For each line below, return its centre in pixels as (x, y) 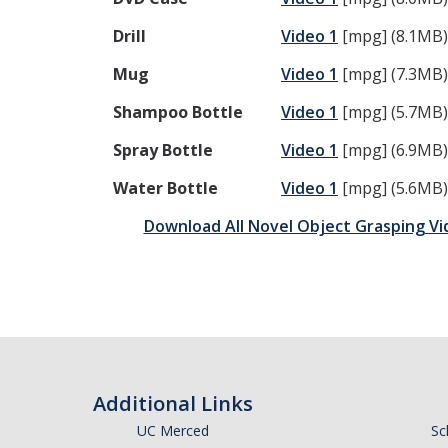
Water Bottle (165, 188)
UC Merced (172, 430)
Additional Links (172, 403)
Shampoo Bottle (196, 112)
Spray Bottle (163, 150)
